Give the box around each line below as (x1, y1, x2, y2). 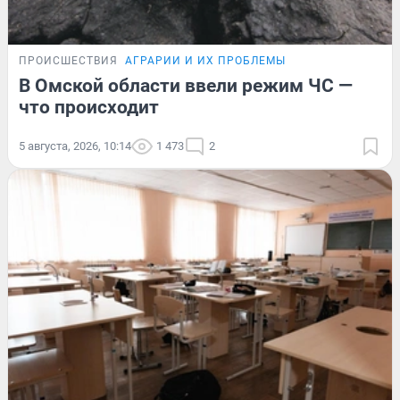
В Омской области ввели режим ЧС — (19, 74, 353, 96)
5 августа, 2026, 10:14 (19, 138, 131, 153)
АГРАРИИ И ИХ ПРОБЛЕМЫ (125, 54, 286, 67)
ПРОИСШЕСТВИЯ (19, 54, 118, 67)
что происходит (19, 96, 159, 118)
